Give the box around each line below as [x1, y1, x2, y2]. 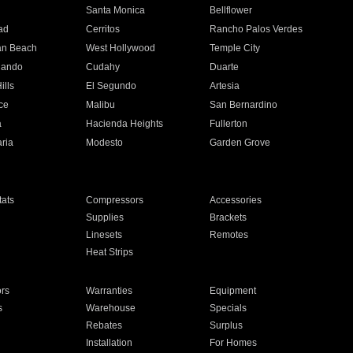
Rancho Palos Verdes [210, 24, 303, 35]
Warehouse [85, 303, 136, 314]
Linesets [85, 229, 122, 240]
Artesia [210, 80, 240, 91]
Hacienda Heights [85, 118, 163, 129]
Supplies [85, 212, 124, 223]
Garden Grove [210, 137, 271, 148]
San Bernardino [210, 99, 278, 110]
